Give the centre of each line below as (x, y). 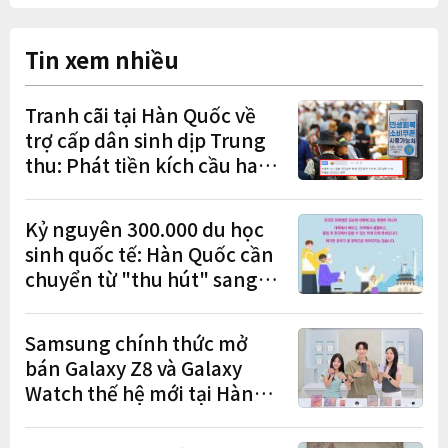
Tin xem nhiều (102, 58)
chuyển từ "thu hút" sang (141, 279)
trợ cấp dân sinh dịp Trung (145, 140)
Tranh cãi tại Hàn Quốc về (140, 115)
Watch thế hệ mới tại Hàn (139, 393)
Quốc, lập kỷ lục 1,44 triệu (142, 418)
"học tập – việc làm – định (141, 304)
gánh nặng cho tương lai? (142, 190)
